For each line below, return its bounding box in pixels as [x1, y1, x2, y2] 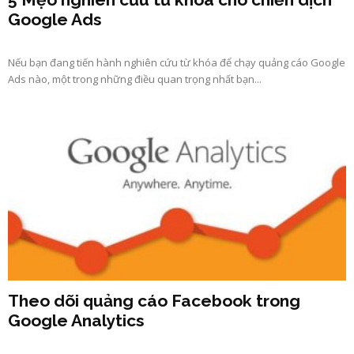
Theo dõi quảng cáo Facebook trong [8, 290, 300, 311]
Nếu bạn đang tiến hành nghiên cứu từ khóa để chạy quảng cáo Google [8, 55, 345, 70]
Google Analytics [8, 310, 145, 330]
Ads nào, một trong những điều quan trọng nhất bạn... [8, 72, 262, 87]
